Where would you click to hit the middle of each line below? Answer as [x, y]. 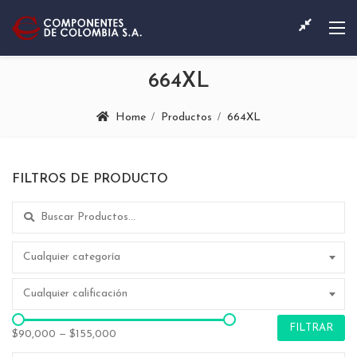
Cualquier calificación [75, 293]
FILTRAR [311, 328]
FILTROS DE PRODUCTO [90, 179]
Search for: [40, 210]
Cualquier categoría [72, 257]
